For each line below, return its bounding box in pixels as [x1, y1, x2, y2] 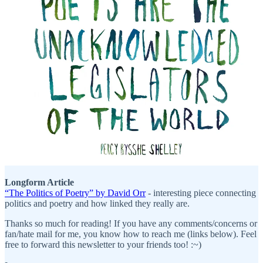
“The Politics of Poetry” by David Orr [5, 188, 146, 198]
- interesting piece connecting [146, 188, 256, 198]
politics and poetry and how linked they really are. [5, 198, 192, 209]
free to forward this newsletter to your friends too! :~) [5, 240, 201, 250]
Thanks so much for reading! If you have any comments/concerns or [5, 218, 257, 229]
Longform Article [5, 177, 74, 188]
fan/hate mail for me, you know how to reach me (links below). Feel [5, 229, 257, 240]
